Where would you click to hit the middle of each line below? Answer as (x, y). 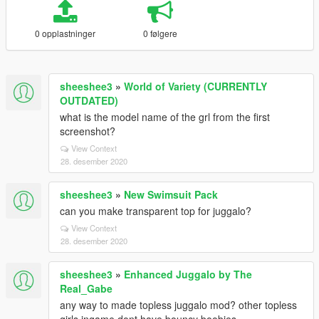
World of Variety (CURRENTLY (195, 86)
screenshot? (88, 131)
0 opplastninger (65, 33)
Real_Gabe (86, 288)
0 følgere (160, 33)
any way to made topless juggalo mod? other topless (178, 305)
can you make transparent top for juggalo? (156, 211)
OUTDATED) (89, 100)
